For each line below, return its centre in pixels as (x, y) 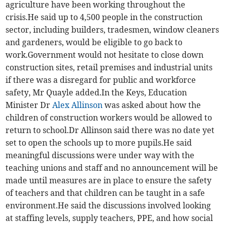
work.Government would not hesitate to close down (105, 55)
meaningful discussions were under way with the (100, 155)
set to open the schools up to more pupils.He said (99, 143)
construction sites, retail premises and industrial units (109, 68)
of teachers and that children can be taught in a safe (105, 193)
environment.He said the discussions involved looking (108, 206)
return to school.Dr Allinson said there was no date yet (110, 130)
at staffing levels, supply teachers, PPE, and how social (109, 218)
